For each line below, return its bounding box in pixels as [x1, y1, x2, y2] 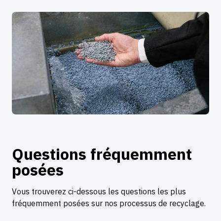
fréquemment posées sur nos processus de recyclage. [12, 198, 206, 208]
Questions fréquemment [12, 143, 192, 164]
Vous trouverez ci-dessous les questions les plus [12, 186, 186, 196]
